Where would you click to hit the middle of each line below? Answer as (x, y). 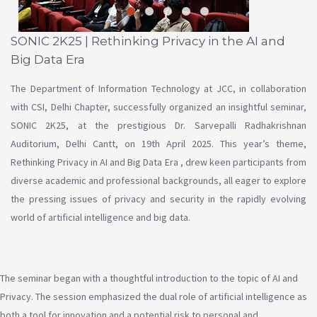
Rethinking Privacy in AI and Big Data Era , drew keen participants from (158, 162)
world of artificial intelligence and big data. (100, 218)
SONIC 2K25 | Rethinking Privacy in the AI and (148, 41)
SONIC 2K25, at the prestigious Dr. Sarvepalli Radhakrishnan (158, 126)
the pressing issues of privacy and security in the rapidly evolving (158, 199)
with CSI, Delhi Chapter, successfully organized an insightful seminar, (158, 107)
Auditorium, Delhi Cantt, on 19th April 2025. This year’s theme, (158, 144)
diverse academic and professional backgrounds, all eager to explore (158, 181)
